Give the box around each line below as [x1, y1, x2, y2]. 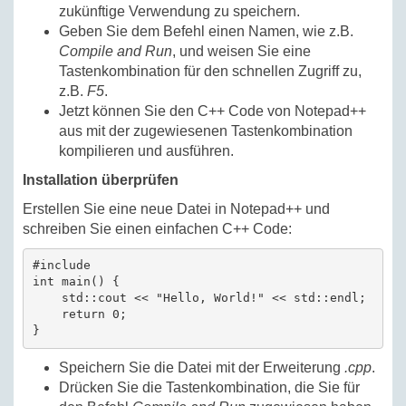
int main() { [32, 275, 120, 289]
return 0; [32, 307, 127, 322]
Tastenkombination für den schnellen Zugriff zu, [59, 63, 362, 79]
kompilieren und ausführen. [59, 142, 234, 159]
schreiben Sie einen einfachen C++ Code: [23, 220, 292, 237]
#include [32, 258, 98, 273]
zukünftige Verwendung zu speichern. [59, 3, 300, 19]
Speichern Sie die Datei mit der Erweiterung [59, 359, 344, 375]
